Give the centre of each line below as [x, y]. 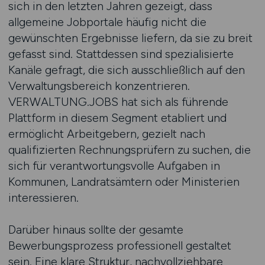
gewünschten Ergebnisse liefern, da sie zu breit [130, 38]
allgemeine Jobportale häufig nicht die [107, 22]
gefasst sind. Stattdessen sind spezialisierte [121, 54]
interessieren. [43, 198]
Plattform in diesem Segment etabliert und [117, 118]
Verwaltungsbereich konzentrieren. [99, 86]
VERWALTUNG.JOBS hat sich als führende [118, 102]
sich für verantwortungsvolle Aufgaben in [114, 166]
